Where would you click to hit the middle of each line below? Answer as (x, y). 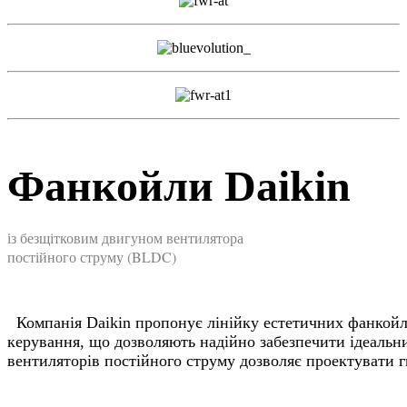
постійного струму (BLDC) (92, 257)
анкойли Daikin (198, 186)
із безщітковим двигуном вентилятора (125, 238)
